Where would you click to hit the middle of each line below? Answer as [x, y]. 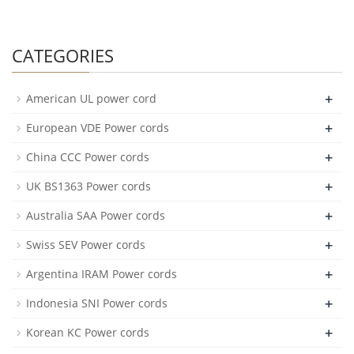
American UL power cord [91, 98]
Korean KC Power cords [88, 332]
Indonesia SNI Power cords [97, 303]
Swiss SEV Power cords [86, 245]
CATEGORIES [63, 55]
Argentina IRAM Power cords [102, 274]
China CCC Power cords [88, 157]
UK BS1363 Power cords [88, 186]
